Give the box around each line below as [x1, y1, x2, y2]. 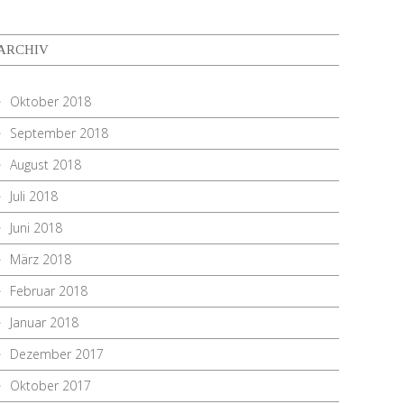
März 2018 [10, 251, 71, 268]
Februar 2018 [10, 282, 87, 299]
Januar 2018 [10, 314, 78, 331]
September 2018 [10, 124, 108, 142]
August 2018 [10, 156, 81, 173]
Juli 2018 [10, 188, 58, 205]
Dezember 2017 [10, 345, 104, 363]
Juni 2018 [10, 219, 62, 236]
